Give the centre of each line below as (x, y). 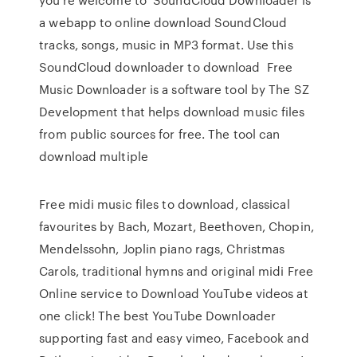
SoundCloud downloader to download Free (166, 67)
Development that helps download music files (172, 112)
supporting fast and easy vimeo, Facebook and (174, 338)
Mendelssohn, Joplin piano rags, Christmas (162, 249)
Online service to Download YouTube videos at (174, 293)
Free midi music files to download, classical (165, 204)
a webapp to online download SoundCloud (163, 22)
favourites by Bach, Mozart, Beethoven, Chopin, (177, 226)
